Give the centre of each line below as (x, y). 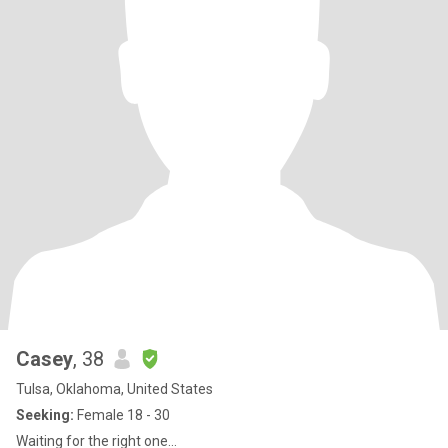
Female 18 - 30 (122, 415)
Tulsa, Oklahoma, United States (114, 389)
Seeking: (45, 415)
